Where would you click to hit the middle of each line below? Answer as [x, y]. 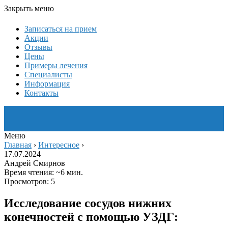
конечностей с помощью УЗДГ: [91, 217]
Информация [47, 84]
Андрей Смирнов [35, 163]
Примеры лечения [56, 65]
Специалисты [48, 75]
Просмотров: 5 [30, 181]
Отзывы [38, 47]
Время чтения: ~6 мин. [44, 172]
